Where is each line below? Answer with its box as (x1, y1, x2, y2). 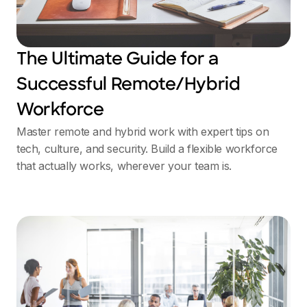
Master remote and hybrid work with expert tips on (16, 125, 269, 139)
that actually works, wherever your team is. (16, 159, 232, 173)
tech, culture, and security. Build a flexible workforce (16, 142, 278, 156)
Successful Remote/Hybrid (16, 77, 241, 95)
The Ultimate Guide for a (16, 51, 219, 69)
